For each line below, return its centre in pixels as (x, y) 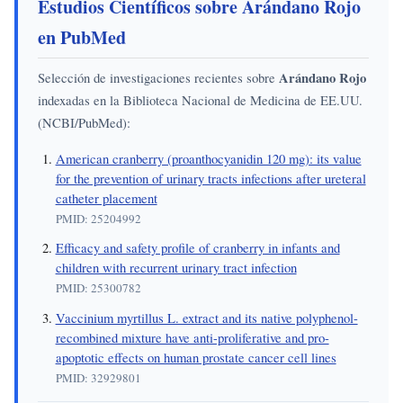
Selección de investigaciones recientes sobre (159, 78)
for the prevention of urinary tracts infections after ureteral (210, 179)
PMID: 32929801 (98, 377)
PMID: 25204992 (98, 219)
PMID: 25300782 (98, 288)
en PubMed (82, 37)
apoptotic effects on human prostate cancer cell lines (196, 357)
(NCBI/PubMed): (85, 123)
